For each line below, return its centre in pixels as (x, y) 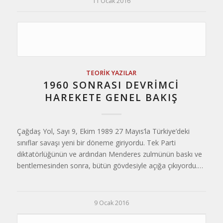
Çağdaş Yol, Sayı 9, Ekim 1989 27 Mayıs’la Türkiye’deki (103, 131)
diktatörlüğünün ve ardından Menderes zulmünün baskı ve (109, 154)
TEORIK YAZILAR (111, 73)
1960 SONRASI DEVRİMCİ (111, 85)
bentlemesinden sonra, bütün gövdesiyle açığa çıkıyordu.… (110, 166)
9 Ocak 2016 (111, 203)
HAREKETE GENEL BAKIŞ (111, 97)
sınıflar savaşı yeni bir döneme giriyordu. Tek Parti (96, 143)
